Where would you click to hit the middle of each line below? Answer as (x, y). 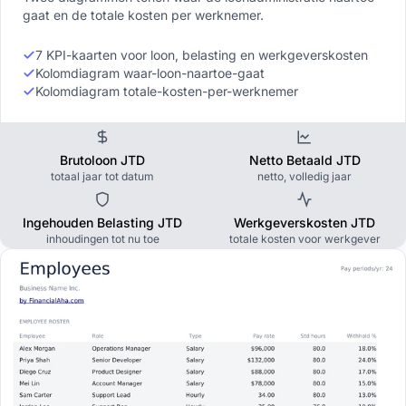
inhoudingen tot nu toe (102, 238)
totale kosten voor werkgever (304, 238)
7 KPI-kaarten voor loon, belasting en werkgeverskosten (202, 54)
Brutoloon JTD (102, 159)
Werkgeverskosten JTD (304, 222)
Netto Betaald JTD (304, 159)
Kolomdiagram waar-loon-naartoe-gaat (150, 72)
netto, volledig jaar (304, 176)
